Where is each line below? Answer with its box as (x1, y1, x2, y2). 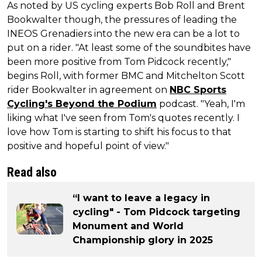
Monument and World (73, 220, 184, 232)
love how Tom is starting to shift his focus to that (7, 126, 232, 137)
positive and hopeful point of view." (7, 140, 169, 151)
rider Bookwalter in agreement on (7, 84, 170, 95)
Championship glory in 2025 (73, 234, 213, 246)
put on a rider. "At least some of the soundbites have (7, 42, 251, 53)
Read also (7, 164, 57, 180)
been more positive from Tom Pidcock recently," (7, 56, 231, 67)
